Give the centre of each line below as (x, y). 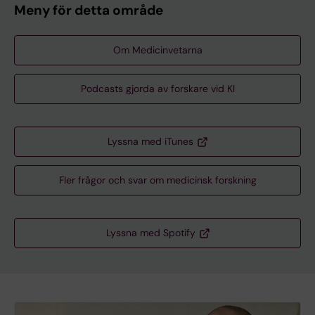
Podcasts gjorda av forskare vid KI (157, 89)
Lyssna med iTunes (150, 142)
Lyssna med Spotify (150, 233)
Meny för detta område (89, 11)
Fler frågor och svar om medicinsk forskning (157, 180)
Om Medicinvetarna (157, 50)
